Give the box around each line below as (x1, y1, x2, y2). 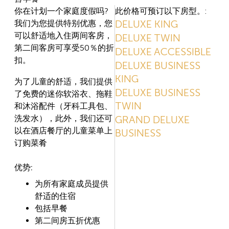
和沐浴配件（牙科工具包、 (14, 101, 112, 111)
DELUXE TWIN (114, 32, 180, 44)
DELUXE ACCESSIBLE (114, 45, 211, 58)
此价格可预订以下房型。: (114, 6, 207, 16)
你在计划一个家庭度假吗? (14, 6, 108, 16)
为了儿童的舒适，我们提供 (14, 77, 112, 87)
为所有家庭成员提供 (35, 179, 108, 189)
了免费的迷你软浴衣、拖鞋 (14, 89, 112, 99)
